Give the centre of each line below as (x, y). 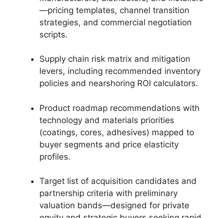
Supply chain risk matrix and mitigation (115, 59)
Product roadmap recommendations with (119, 108)
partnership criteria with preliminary (109, 193)
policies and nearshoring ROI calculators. (119, 83)
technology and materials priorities (107, 120)
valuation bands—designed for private (114, 205)
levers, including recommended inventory (120, 71)
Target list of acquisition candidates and (118, 181)
